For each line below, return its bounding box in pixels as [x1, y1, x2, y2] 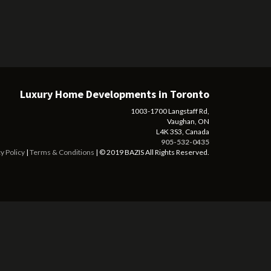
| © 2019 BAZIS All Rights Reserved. [94, 147, 209, 157]
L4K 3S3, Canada [156, 126, 209, 136]
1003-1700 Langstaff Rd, [131, 106, 209, 116]
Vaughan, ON [167, 116, 209, 126]
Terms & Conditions [30, 147, 94, 157]
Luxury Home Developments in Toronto [20, 87, 209, 101]
